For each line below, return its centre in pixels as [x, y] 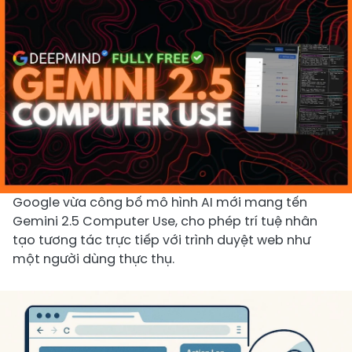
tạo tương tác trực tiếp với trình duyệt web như [161, 240]
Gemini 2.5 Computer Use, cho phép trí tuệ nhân [165, 221]
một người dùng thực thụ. [93, 258]
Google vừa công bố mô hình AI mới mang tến [160, 202]
